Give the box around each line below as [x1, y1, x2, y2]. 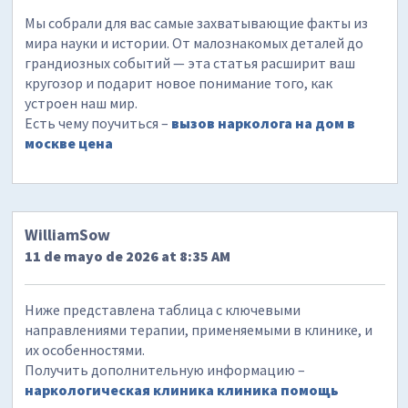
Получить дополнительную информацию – [25, 360, 306, 379]
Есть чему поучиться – [25, 114, 172, 133]
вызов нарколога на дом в [171, 114, 356, 133]
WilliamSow [25, 223, 111, 245]
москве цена [25, 134, 114, 153]
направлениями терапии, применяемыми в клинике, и [25, 320, 373, 339]
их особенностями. [25, 340, 146, 359]
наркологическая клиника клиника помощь [25, 380, 340, 399]
